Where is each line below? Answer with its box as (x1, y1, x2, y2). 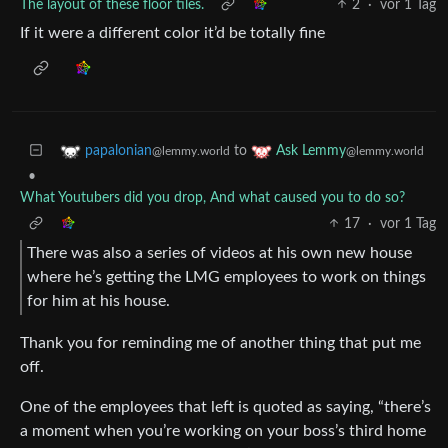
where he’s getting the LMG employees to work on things (27, 269, 426, 286)
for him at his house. (27, 293, 170, 310)
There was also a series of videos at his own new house (27, 245, 412, 262)
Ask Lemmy (276, 143, 346, 158)
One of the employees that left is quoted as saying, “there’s (20, 398, 431, 415)
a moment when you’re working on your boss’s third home (20, 422, 426, 439)
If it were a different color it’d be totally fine (20, 24, 325, 41)
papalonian (85, 143, 152, 158)
